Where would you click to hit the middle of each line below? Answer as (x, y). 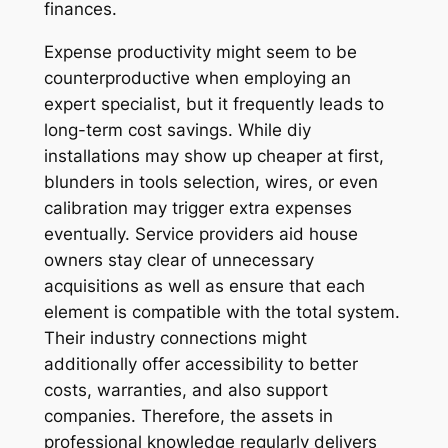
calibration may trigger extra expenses (197, 208)
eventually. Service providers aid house (200, 234)
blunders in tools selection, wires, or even (210, 182)
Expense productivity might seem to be (200, 52)
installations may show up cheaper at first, (213, 156)
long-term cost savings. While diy (177, 130)
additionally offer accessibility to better (200, 364)
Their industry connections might (175, 338)
